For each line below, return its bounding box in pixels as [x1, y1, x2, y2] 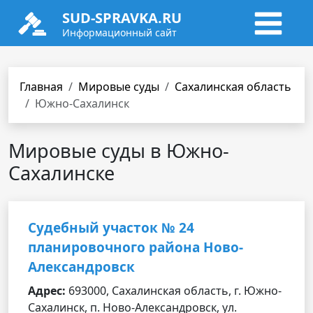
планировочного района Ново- [28, 238, 243, 256]
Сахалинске [8, 160, 115, 186]
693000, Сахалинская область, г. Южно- [66, 283, 282, 298]
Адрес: [28, 283, 66, 298]
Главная [20, 79, 63, 94]
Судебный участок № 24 [28, 219, 194, 237]
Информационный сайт [62, 26, 177, 39]
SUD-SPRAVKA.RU [62, 8, 182, 27]
